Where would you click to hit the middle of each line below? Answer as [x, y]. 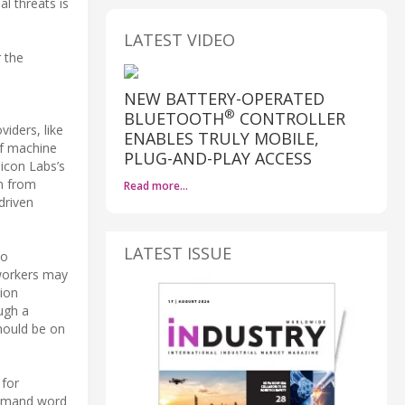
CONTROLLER [290, 118]
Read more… [156, 185]
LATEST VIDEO [179, 39]
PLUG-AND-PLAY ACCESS [218, 158]
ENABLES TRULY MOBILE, [221, 138]
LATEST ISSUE [178, 253]
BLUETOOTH [174, 118]
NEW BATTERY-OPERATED [224, 98]
